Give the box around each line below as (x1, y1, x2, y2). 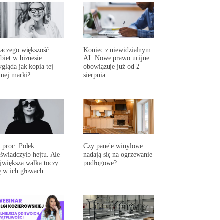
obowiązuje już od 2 (83, 62, 140, 71)
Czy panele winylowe (83, 141, 143, 150)
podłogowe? (83, 158, 117, 166)
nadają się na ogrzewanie (83, 150, 153, 158)
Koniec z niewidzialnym (83, 46, 151, 54)
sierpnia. (83, 71, 108, 79)
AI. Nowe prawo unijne (83, 54, 150, 62)
